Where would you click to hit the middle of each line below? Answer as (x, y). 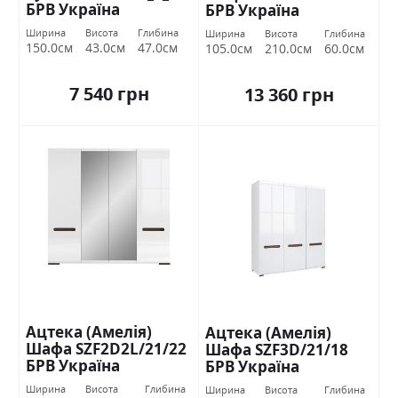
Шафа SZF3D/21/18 (277, 349)
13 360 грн (289, 94)
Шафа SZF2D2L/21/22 (106, 348)
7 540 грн (109, 93)
